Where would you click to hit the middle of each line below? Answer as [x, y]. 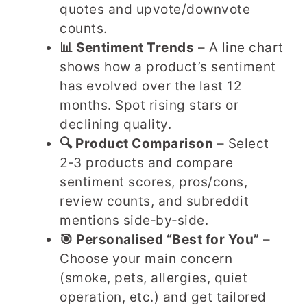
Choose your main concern [146, 259]
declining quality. [115, 124]
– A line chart [239, 48]
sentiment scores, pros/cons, [153, 182]
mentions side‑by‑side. [134, 220]
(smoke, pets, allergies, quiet [153, 278]
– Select [241, 144]
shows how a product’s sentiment [168, 67]
